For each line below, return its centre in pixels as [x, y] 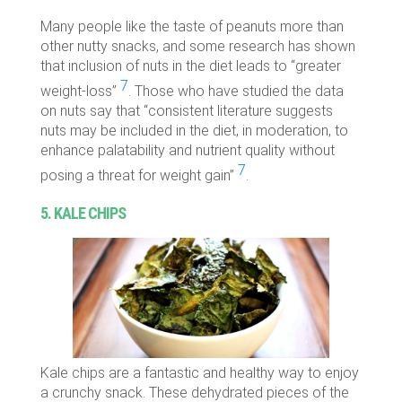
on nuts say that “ [94, 110]
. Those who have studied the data [236, 91]
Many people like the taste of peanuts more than [192, 26]
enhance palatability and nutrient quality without [187, 150]
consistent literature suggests [240, 110]
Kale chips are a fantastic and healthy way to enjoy [199, 373]
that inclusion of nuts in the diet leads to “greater [190, 66]
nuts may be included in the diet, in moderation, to [194, 130]
